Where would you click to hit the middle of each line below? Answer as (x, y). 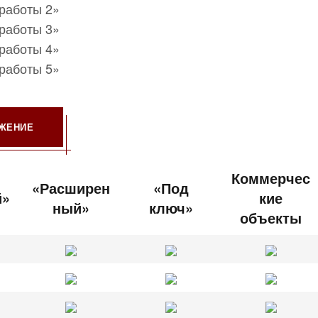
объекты (271, 217)
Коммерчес (271, 177)
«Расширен (71, 187)
